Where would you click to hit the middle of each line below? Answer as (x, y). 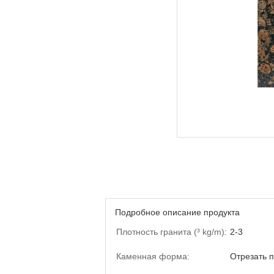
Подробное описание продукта (177, 212)
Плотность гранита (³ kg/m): (172, 232)
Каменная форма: (153, 256)
